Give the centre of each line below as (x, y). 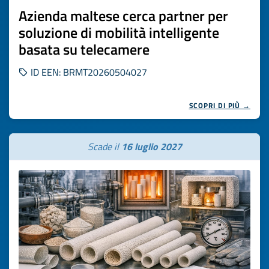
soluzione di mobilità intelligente (119, 32)
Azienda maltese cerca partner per (123, 16)
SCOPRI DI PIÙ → (219, 105)
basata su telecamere (84, 49)
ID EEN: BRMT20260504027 (88, 72)
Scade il (104, 147)
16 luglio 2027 (151, 147)
